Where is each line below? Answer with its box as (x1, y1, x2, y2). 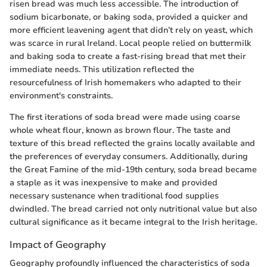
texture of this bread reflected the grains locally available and (10, 137, 255, 149)
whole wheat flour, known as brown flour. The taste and (10, 124, 231, 136)
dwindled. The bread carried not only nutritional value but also (10, 203, 257, 215)
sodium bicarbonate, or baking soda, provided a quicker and (10, 11, 248, 23)
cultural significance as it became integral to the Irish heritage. (10, 216, 257, 228)
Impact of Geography (10, 237, 106, 252)
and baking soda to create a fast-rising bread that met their (10, 50, 246, 62)
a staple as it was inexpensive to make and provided (10, 176, 218, 188)
